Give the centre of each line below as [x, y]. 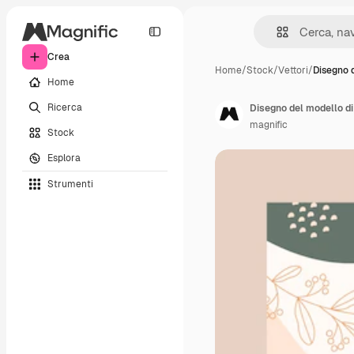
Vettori [293, 70]
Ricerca [65, 107]
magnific [269, 125]
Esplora [64, 158]
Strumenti [70, 184]
